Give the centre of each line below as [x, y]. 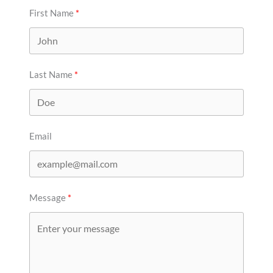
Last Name [51, 74]
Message [48, 197]
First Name [52, 12]
